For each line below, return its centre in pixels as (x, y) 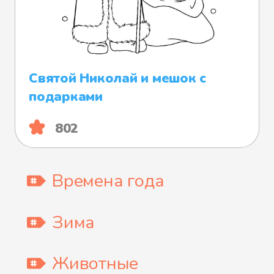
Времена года (108, 180)
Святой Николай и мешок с (118, 79)
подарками (66, 97)
